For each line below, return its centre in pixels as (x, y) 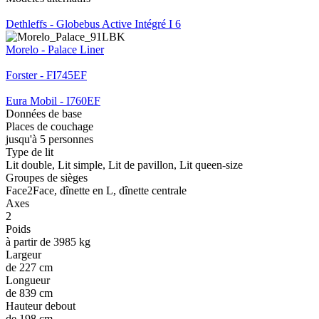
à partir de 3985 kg (48, 241)
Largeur (23, 254)
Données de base (44, 113)
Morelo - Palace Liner (55, 49)
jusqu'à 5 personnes (49, 139)
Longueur (28, 280)
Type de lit (30, 152)
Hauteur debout (41, 305)
